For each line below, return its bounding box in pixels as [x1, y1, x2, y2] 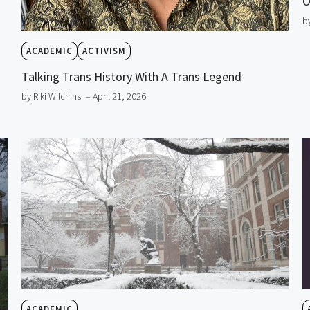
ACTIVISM [82, 45, 126, 57]
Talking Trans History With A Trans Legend [21, 69, 241, 85]
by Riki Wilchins [21, 90, 81, 103]
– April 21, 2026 [85, 90, 146, 103]
